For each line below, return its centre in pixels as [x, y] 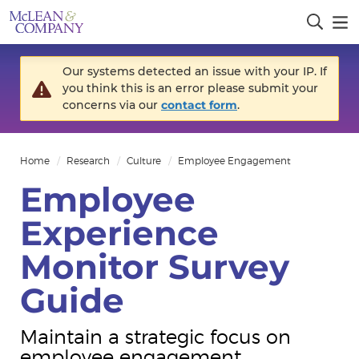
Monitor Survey [155, 266]
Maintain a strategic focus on [155, 337]
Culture [144, 161]
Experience [119, 233]
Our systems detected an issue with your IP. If [195, 71]
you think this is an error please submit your [190, 88]
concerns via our [112, 105]
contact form [199, 105]
